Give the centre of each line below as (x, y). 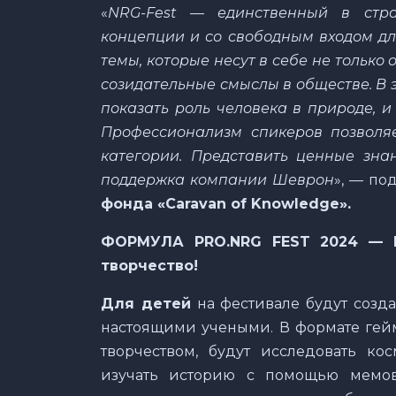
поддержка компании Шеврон (217, 179)
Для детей (146, 303)
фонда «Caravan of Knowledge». (226, 203)
